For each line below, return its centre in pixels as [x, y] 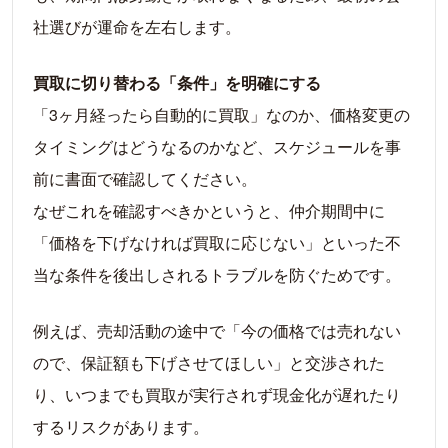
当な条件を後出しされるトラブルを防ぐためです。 [217, 274]
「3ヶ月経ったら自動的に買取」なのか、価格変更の [221, 114]
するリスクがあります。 [121, 426]
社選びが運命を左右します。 [137, 26]
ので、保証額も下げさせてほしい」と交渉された [209, 362]
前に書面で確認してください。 [145, 178]
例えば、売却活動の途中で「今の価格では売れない [217, 330]
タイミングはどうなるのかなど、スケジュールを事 [217, 146]
